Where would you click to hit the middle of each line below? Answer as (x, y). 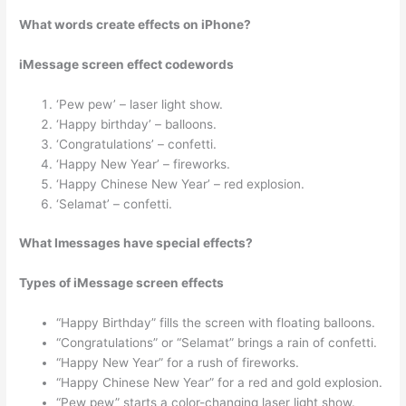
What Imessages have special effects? (136, 242)
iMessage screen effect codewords (127, 65)
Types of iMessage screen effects (122, 282)
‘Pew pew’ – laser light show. (140, 105)
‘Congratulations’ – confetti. (137, 145)
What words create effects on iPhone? (135, 25)
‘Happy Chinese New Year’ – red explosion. (181, 184)
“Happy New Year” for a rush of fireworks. (178, 362)
